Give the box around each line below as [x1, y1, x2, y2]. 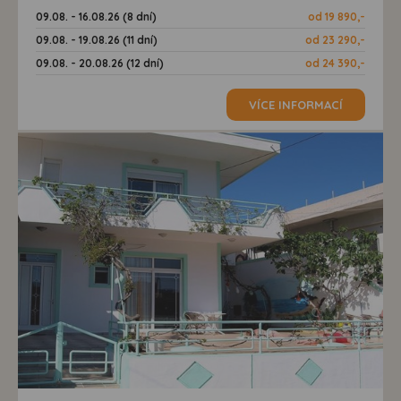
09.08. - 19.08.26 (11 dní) [36, 33, 158, 47]
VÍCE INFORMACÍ [249, 98, 343, 113]
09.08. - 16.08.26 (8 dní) [36, 10, 157, 24]
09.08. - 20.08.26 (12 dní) [36, 56, 164, 71]
